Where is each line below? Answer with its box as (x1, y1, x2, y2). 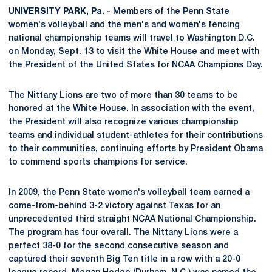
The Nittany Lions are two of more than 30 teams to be (8, 92, 238, 100)
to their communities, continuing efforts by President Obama (8, 145, 263, 153)
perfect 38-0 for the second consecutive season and (8, 242, 229, 250)
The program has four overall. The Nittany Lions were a (8, 229, 238, 237)
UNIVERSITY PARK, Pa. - (8, 8, 110, 16)
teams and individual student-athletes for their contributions (8, 132, 263, 140)
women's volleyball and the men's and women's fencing (8, 21, 240, 29)
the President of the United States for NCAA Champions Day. (8, 61, 263, 69)
